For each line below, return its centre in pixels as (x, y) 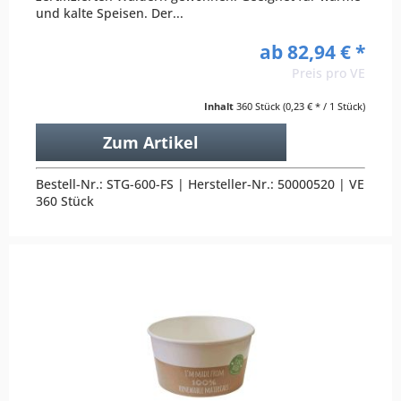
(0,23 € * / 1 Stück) (324, 107)
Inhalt (220, 107)
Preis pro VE (328, 73)
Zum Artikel (150, 143)
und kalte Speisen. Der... (110, 13)
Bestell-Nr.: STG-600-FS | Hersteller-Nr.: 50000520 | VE (200, 184)
